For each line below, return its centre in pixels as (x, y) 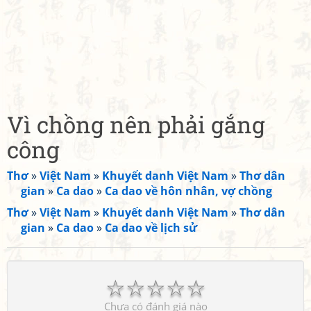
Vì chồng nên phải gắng (136, 124)
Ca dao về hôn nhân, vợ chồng (188, 191)
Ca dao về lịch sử (151, 228)
